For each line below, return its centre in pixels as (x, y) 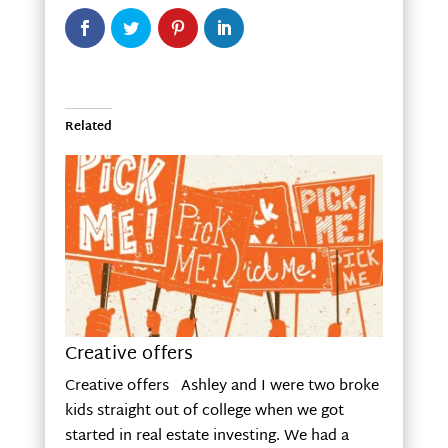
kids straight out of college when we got (204, 412)
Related (88, 127)
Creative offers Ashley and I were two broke (221, 387)
